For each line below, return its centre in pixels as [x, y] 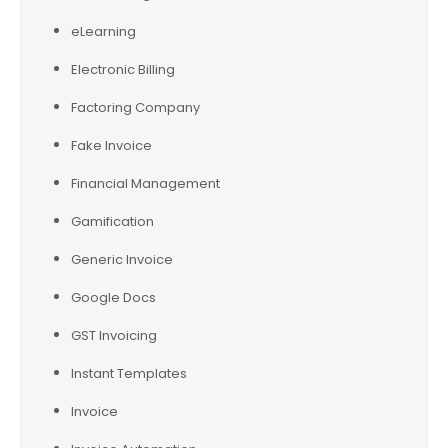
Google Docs [113, 297]
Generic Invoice [122, 259]
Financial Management [145, 183]
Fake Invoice [111, 145]
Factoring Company [135, 107]
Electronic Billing [123, 69]
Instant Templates [129, 373]
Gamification [112, 221]
